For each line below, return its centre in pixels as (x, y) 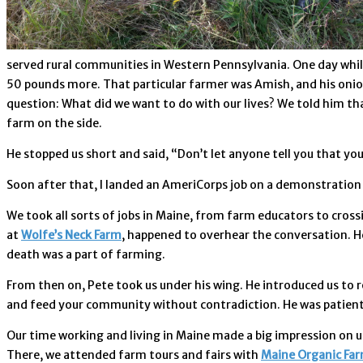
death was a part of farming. (86, 254)
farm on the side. (54, 123)
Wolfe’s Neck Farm (71, 235)
